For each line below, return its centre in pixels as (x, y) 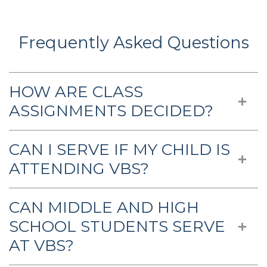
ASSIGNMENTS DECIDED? (111, 111)
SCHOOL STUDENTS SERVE (117, 227)
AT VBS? (41, 246)
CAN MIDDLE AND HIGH (104, 208)
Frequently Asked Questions (133, 43)
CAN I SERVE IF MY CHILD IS (119, 150)
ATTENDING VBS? (79, 169)
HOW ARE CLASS (76, 92)
